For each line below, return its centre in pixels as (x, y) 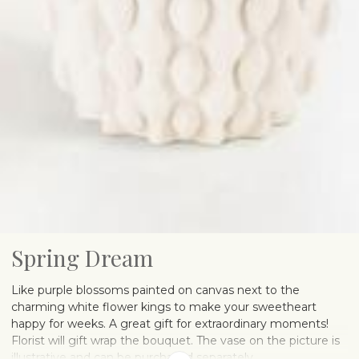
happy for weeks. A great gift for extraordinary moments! (170, 323)
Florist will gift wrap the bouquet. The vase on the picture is (175, 340)
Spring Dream (82, 257)
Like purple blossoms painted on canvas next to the (155, 290)
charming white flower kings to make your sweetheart (164, 307)
